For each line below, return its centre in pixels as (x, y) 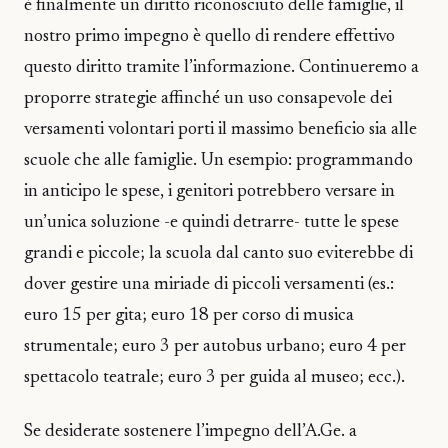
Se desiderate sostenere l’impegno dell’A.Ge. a (190, 432)
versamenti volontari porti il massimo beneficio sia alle (220, 129)
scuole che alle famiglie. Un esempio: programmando (218, 160)
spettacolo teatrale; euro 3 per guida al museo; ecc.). (214, 377)
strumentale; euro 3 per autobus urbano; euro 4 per (215, 346)
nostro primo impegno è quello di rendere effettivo (209, 36)
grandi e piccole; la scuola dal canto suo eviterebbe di (218, 253)
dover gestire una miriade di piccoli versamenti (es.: (209, 284)
